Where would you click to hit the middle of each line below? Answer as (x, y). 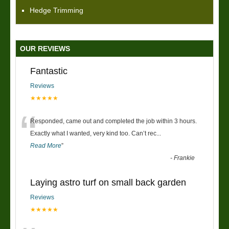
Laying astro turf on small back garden (108, 182)
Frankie (185, 158)
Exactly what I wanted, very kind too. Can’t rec (93, 133)
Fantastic (49, 71)
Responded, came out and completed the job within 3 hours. (113, 121)
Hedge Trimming (56, 10)
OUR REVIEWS (45, 48)
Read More (46, 145)
